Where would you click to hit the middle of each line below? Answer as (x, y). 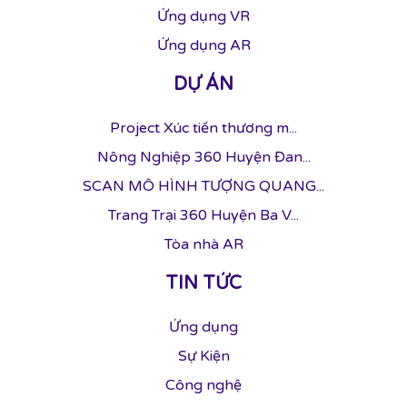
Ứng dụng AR (203, 45)
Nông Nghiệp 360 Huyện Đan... (203, 157)
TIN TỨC (203, 283)
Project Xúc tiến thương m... (203, 128)
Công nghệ (203, 385)
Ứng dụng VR (203, 16)
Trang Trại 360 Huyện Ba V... (203, 215)
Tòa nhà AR (203, 244)
